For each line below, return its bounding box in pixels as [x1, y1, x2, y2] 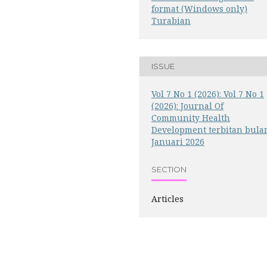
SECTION [151, 164, 187, 175]
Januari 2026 [151, 135, 204, 147]
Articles [151, 193, 184, 204]
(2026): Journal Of [151, 100, 223, 111]
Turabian [151, 14, 191, 26]
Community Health [151, 111, 230, 123]
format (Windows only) [151, 2, 247, 14]
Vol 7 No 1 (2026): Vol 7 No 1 [151, 88, 264, 100]
